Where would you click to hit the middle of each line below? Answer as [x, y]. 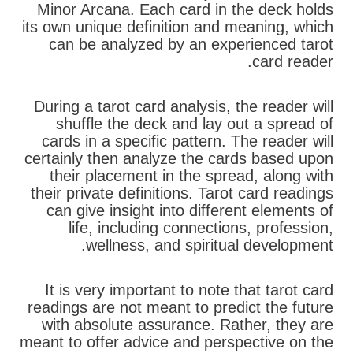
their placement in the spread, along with [191, 176]
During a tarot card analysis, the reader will [184, 107]
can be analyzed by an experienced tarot [191, 45]
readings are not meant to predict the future [180, 308]
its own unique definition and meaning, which [178, 27]
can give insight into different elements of [190, 211]
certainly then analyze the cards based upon [179, 159]
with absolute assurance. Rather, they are [188, 325]
